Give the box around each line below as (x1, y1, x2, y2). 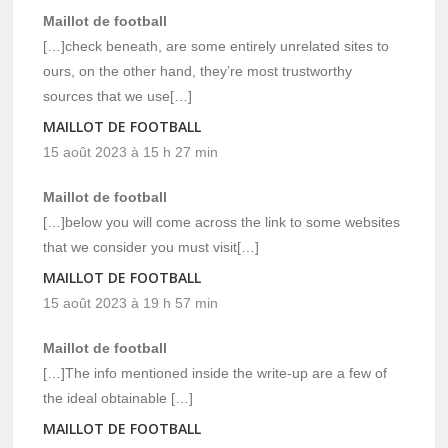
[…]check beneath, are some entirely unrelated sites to (43, 38, 390, 55)
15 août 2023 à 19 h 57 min (43, 295, 219, 312)
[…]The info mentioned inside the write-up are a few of (43, 365, 388, 382)
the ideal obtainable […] (43, 390, 194, 407)
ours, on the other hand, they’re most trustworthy (43, 63, 353, 80)
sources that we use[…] (43, 88, 193, 105)
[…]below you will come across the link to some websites (43, 214, 401, 231)
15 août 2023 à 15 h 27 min (43, 144, 219, 161)
